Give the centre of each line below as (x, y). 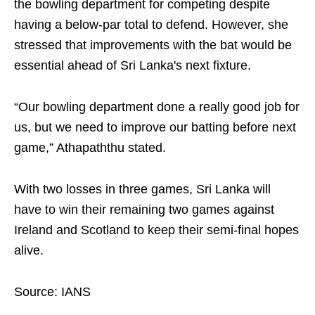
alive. (29, 250)
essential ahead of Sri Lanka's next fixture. (133, 65)
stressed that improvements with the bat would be (153, 45)
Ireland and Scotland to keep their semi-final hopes (156, 230)
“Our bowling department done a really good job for (157, 107)
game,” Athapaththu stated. (90, 148)
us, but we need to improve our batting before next (155, 127)
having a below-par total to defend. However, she (151, 25)
